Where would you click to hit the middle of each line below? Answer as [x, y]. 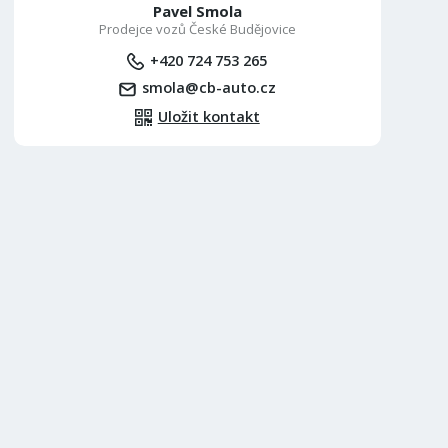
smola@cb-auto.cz [208, 87]
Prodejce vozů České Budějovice [197, 29]
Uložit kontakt [208, 115]
